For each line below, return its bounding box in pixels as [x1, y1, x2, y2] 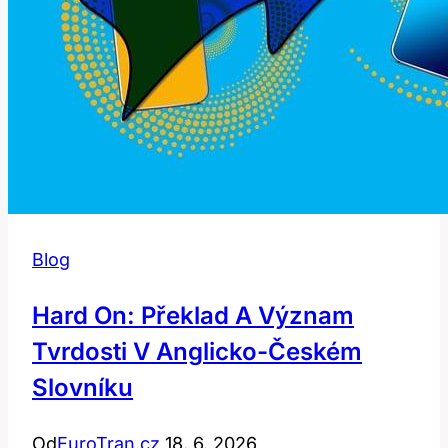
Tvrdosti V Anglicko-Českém [32, 336, 362, 366]
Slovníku [32, 372, 133, 402]
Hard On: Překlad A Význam [32, 300, 354, 330]
